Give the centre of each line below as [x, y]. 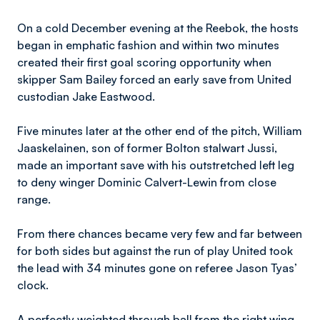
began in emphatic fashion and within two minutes [148, 45]
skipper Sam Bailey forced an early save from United [154, 79]
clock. [34, 285]
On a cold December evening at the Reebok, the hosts [158, 28]
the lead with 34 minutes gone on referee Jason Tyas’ [157, 268]
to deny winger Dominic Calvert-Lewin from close [147, 182]
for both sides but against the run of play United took [155, 251]
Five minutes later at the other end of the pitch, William [160, 131]
